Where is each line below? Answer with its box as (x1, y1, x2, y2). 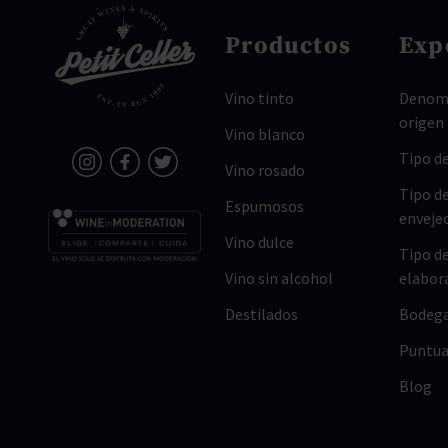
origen (398, 112, 444, 132)
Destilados (225, 304, 299, 324)
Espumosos (225, 196, 305, 216)
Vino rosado (225, 160, 306, 180)
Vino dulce (225, 232, 295, 252)
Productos (225, 31, 351, 61)
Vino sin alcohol (225, 268, 334, 288)
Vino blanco (225, 124, 306, 144)
